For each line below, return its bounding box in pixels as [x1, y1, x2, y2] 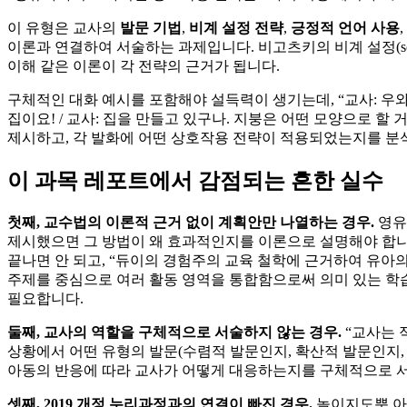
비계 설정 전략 [189, 20, 283, 36]
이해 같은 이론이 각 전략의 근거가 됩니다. [7, 58, 280, 74]
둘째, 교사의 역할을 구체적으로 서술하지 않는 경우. [7, 324, 342, 341]
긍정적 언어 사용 [291, 20, 400, 36]
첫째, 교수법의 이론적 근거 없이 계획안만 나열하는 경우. [7, 214, 374, 231]
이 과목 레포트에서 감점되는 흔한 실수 [7, 169, 383, 194]
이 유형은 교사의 [7, 20, 120, 36]
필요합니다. [7, 291, 84, 307]
